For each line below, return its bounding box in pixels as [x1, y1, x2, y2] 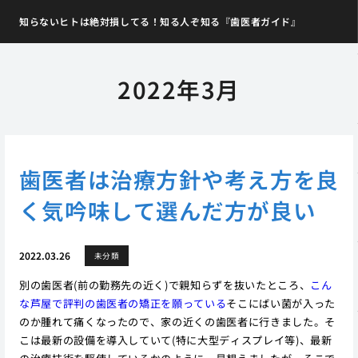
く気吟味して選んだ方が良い [18, 193, 316, 226]
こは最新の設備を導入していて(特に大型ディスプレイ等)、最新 [18, 332, 332, 348]
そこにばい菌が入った [226, 295, 336, 311]
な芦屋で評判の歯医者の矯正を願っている [18, 295, 227, 311]
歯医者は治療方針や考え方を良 [18, 162, 339, 195]
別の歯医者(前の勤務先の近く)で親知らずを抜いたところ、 [18, 276, 311, 292]
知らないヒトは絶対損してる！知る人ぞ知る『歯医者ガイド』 [18, 14, 301, 29]
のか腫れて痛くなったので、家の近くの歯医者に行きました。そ [18, 313, 336, 329]
